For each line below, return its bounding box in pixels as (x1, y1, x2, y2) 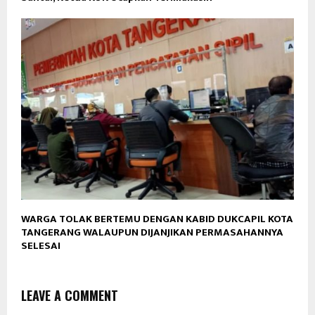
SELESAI (21, 237, 60, 255)
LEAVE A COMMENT (21, 286, 118, 305)
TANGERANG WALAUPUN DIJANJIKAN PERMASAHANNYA (21, 224, 283, 242)
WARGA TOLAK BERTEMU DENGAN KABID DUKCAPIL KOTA (21, 210, 293, 229)
